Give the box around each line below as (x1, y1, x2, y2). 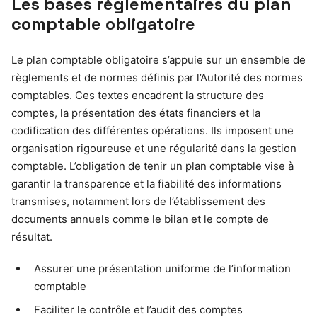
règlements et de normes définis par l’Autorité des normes (11, 70, 303, 84)
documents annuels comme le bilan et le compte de (11, 212, 269, 226)
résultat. (11, 229, 52, 243)
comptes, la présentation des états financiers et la (11, 105, 260, 120)
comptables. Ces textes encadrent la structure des (11, 88, 264, 102)
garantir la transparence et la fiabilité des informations (11, 176, 282, 190)
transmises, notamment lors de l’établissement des (11, 194, 265, 208)
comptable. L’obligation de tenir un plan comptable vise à (11, 158, 294, 173)
